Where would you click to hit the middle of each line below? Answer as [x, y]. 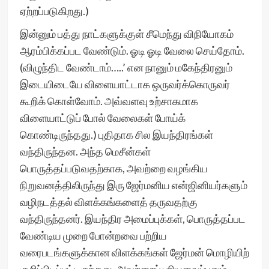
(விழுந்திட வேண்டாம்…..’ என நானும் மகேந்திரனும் [126, 67]
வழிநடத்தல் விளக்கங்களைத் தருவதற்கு [108, 202]
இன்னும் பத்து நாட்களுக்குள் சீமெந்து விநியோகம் [126, 34]
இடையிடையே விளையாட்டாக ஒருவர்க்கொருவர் [125, 84]
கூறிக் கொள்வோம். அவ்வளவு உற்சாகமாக [109, 101]
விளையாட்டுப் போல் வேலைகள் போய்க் [102, 118]
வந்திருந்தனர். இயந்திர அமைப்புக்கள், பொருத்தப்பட [132, 219]
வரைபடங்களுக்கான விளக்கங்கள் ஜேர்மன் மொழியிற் [134, 252]
